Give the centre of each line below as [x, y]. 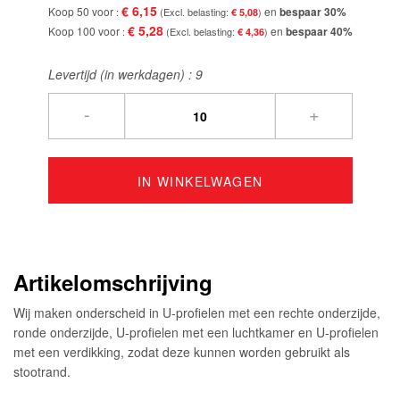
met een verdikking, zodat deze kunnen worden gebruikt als [182, 351]
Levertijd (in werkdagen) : [121, 74]
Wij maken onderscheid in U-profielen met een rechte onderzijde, [197, 312]
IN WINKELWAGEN [200, 181]
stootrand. [42, 371]
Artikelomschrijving [113, 282]
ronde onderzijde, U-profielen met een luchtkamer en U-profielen [196, 332]
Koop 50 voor [82, 11]
